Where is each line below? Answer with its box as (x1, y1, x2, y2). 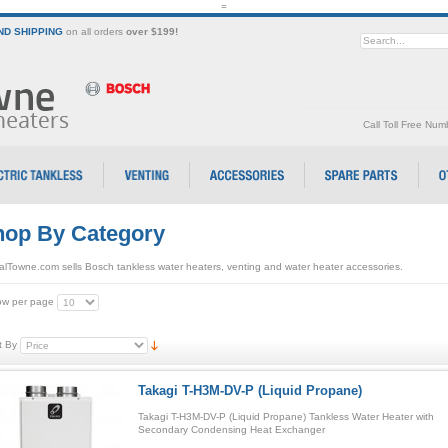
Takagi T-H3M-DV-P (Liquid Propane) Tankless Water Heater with (137, 411, 434, 422)
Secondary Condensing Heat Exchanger (137, 424, 325, 435)
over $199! (125, 26, 178, 37)
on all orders (62, 26, 126, 37)
